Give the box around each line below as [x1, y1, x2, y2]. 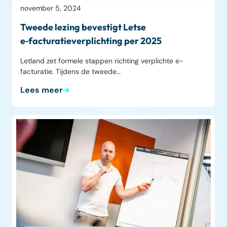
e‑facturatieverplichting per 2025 [20, 35, 162, 47]
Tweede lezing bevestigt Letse [20, 21, 146, 33]
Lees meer [20, 85, 63, 96]
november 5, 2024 [20, 4, 81, 13]
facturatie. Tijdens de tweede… [20, 67, 121, 77]
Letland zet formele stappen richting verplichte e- [20, 56, 183, 66]
